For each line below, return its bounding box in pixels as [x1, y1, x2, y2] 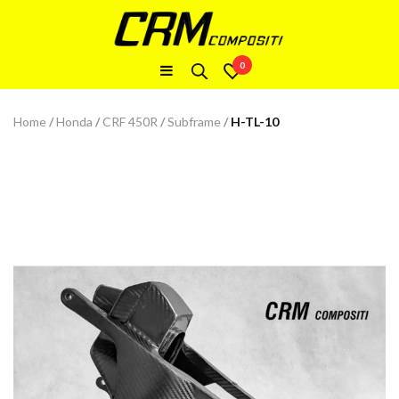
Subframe [167, 114, 221, 129]
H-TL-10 [228, 114, 279, 129]
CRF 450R [102, 114, 158, 129]
